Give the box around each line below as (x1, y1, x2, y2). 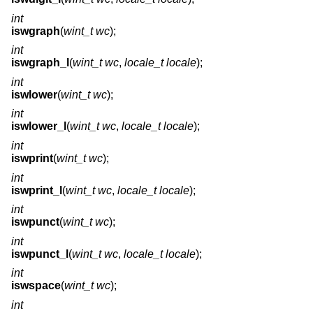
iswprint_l (11, 184, 62, 196)
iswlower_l (11, 120, 66, 133)
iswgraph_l (11, 57, 69, 69)
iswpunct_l (11, 247, 68, 260)
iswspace (11, 279, 61, 292)
